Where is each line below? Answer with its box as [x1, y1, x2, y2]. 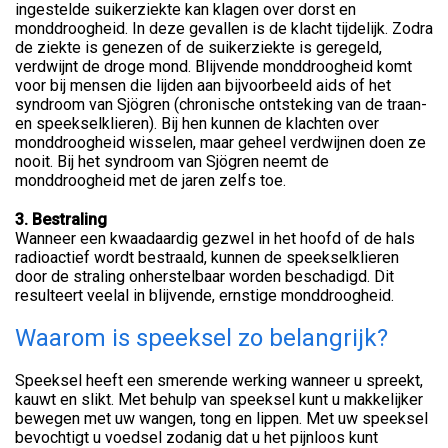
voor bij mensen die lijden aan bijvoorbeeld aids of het [15, 75, 391, 95]
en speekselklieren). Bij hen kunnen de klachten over [15, 113, 379, 133]
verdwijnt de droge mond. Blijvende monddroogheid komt [15, 56, 412, 76]
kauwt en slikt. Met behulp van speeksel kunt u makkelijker [15, 389, 423, 409]
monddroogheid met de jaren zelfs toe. [15, 170, 286, 190]
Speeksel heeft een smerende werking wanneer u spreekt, [15, 370, 423, 390]
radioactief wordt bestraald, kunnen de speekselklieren [15, 247, 399, 267]
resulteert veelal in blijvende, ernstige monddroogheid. [15, 285, 394, 305]
